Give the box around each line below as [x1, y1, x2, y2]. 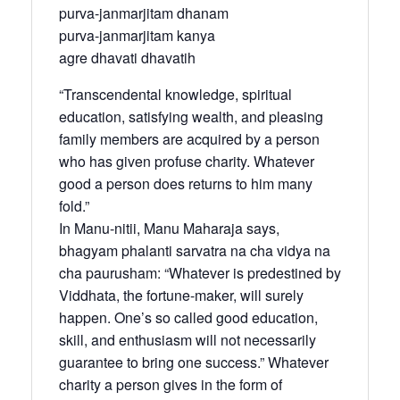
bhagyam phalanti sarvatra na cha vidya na [59, 239, 330, 261]
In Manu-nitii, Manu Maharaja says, [59, 217, 279, 238]
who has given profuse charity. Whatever [59, 150, 314, 171]
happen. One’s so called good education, [59, 306, 318, 328]
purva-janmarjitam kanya [59, 24, 215, 46]
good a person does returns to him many [59, 172, 312, 194]
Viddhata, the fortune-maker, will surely [59, 284, 304, 305]
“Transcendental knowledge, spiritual [59, 83, 292, 104]
